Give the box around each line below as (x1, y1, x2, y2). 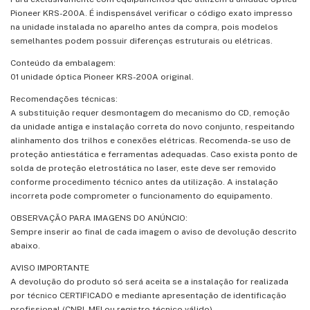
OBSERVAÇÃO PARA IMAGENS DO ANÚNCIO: (10, 212, 188, 223)
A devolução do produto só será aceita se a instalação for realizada (10, 276, 289, 286)
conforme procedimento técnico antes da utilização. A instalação (10, 176, 278, 187)
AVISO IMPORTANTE (10, 262, 89, 273)
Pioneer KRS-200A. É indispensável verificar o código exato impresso (10, 8, 293, 18)
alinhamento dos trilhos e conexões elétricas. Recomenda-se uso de (10, 135, 291, 145)
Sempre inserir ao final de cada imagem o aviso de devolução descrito (10, 226, 297, 237)
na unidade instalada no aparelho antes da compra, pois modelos (10, 21, 278, 32)
